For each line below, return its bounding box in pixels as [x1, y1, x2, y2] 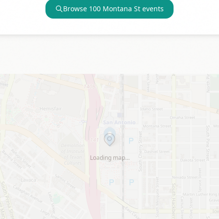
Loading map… [89, 153, 130, 162]
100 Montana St [89, 4, 140, 13]
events [140, 4, 164, 13]
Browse [63, 4, 89, 13]
